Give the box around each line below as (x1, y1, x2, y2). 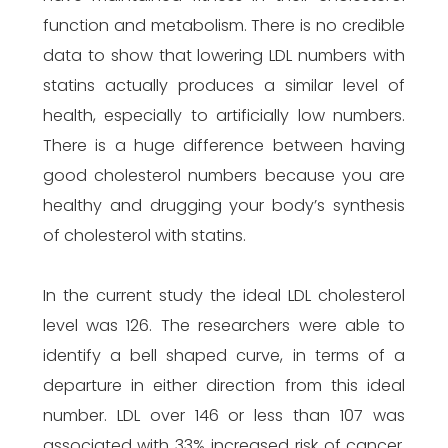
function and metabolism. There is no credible (42, 14, 406, 37)
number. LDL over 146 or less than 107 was (42, 404, 406, 427)
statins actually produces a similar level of (42, 74, 406, 97)
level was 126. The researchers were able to (42, 314, 406, 337)
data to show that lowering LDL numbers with (42, 44, 406, 67)
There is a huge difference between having (42, 134, 406, 157)
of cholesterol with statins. (42, 224, 246, 247)
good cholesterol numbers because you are (42, 164, 406, 187)
